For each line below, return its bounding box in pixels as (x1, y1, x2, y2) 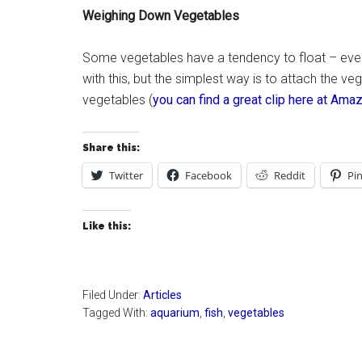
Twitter (109, 168, 143, 183)
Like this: (82, 221, 131, 232)
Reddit (274, 168, 305, 183)
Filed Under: (82, 288, 143, 301)
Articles (143, 288, 182, 301)
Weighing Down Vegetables (82, 8, 239, 23)
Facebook (185, 168, 232, 183)
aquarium (150, 306, 200, 319)
